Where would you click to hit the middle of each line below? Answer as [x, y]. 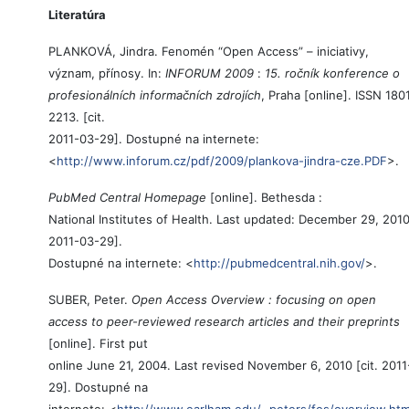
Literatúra [77, 15]
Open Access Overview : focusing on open [254, 300]
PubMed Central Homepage [127, 198]
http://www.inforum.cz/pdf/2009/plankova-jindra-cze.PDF [222, 161]
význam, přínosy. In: [107, 73]
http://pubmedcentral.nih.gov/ [279, 263]
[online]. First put [98, 344]
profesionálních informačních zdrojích [155, 95]
